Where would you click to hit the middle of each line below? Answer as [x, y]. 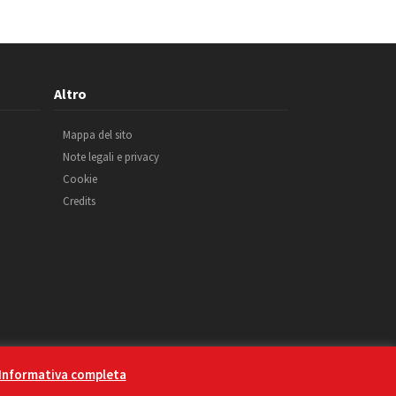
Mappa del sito [98, 135]
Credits [79, 201]
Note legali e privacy [111, 157]
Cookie [80, 179]
